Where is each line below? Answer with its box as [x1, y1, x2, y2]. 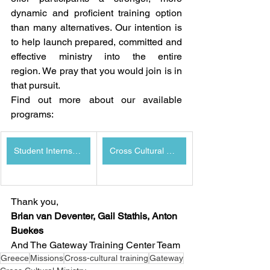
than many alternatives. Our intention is [11, 22, 182, 33]
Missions [30, 253, 63, 263]
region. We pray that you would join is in [11, 65, 182, 77]
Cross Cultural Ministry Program [166, 146, 175, 155]
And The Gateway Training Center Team [11, 239, 180, 251]
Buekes [11, 225, 43, 236]
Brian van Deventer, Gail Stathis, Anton [11, 210, 180, 222]
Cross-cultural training [64, 253, 148, 263]
